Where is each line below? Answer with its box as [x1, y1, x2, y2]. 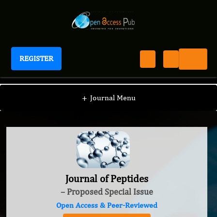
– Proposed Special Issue [61, 186, 153, 197]
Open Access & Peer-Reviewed [56, 201, 157, 210]
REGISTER [19, 54, 53, 63]
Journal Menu [90, 93, 136, 102]
